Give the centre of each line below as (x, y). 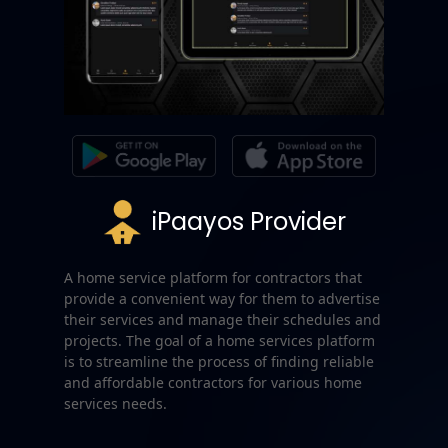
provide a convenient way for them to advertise (222, 298)
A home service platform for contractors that (213, 277)
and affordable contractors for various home (213, 382)
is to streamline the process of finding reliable (219, 361)
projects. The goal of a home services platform (219, 340)
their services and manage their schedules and (222, 319)
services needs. (115, 403)
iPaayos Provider (249, 221)
